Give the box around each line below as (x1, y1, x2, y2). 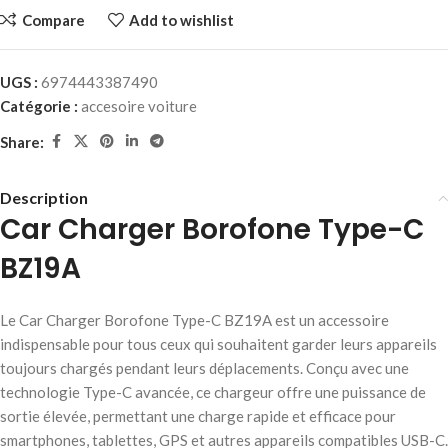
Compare (21, 11, 85, 30)
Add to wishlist (129, 11, 234, 30)
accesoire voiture (81, 97, 197, 116)
